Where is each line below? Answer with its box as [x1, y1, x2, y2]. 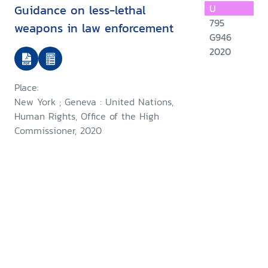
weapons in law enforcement [14, 19, 173, 38]
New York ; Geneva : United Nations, [14, 95, 173, 109]
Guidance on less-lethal [14, 1, 146, 20]
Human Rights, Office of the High [14, 109, 159, 124]
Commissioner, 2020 [14, 123, 102, 138]
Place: [14, 80, 39, 95]
